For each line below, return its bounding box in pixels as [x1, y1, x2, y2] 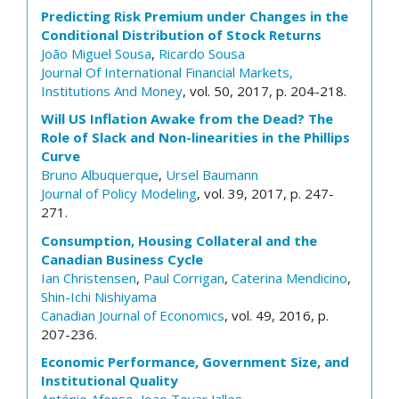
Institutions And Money [41, 81, 183, 100]
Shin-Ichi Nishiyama [41, 287, 157, 305]
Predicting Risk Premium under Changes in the [41, 6, 348, 25]
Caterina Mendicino [232, 268, 347, 287]
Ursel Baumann [166, 166, 258, 183]
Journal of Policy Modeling [41, 184, 197, 202]
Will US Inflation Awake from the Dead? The [41, 110, 333, 127]
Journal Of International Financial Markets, [41, 62, 293, 81]
